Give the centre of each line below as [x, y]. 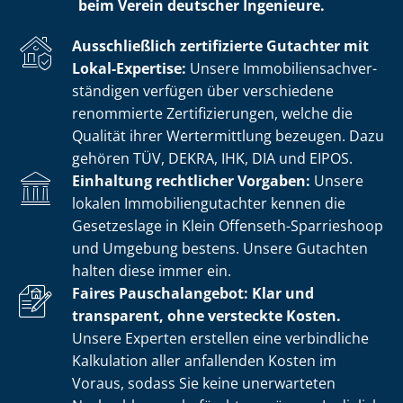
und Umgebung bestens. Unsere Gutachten [220, 248]
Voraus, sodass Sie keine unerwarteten [204, 383]
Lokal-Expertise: [129, 68]
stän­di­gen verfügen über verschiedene [203, 90]
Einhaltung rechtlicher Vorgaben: [191, 180]
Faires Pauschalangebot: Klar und [193, 293]
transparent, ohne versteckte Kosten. [206, 315]
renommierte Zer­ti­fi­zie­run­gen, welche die [212, 113]
